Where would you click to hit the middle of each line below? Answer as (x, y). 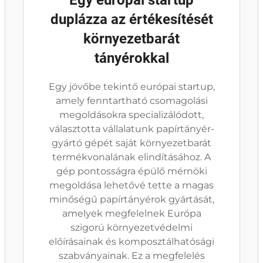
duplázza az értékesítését (131, 19)
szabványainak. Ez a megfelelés (131, 256)
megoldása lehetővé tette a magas (131, 185)
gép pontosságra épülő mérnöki (131, 171)
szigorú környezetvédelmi (131, 227)
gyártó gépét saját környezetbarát (131, 143)
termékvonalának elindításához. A (131, 157)
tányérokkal (131, 58)
